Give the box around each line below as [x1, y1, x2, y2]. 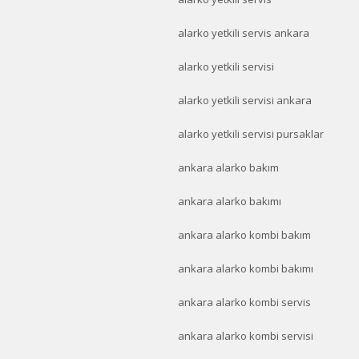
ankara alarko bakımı [178, 194, 281, 208]
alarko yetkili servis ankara [178, 26, 309, 40]
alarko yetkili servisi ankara [178, 93, 312, 107]
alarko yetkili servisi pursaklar [178, 127, 324, 141]
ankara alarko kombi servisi [178, 329, 313, 343]
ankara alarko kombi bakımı [178, 261, 313, 276]
